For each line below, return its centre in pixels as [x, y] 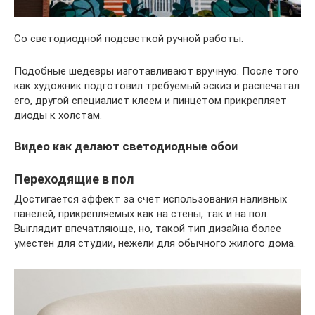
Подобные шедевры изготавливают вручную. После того [156, 71]
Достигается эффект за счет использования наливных [150, 199]
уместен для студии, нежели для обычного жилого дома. [155, 244]
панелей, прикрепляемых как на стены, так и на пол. [141, 214]
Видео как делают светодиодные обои [126, 147]
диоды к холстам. [58, 116]
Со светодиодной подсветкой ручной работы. [129, 39]
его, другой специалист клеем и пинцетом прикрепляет [150, 101]
